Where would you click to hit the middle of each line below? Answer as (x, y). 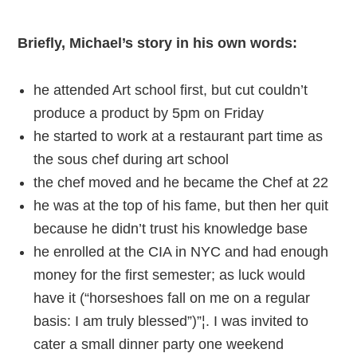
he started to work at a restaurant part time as (178, 136)
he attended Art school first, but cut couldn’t (171, 90)
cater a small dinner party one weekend (159, 344)
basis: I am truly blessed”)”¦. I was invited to (171, 321)
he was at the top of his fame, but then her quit (181, 206)
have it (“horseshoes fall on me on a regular (172, 298)
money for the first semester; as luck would (170, 275)
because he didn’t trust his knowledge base (171, 229)
